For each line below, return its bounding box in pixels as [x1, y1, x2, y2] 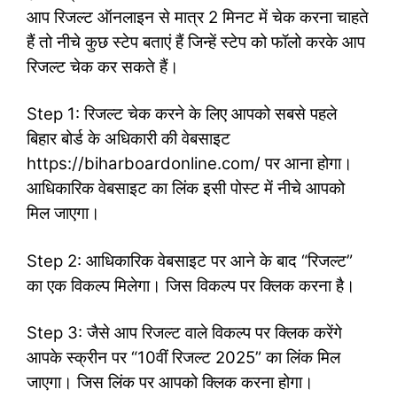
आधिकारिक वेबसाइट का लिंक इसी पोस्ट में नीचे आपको [27, 178, 345, 199]
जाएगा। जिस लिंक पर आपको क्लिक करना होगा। [27, 372, 314, 393]
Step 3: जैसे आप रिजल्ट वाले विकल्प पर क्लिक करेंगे [27, 323, 342, 344]
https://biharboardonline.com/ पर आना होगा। [27, 153, 353, 175]
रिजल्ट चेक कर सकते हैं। [27, 56, 179, 77]
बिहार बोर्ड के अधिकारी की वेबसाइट [27, 128, 230, 150]
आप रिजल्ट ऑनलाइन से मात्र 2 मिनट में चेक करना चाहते [27, 6, 369, 27]
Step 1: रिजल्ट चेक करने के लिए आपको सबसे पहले [27, 104, 337, 125]
